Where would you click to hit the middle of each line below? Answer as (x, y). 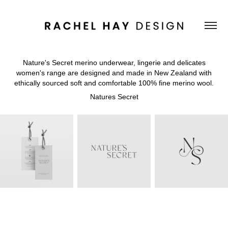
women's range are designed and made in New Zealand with (114, 73)
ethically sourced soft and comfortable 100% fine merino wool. (114, 83)
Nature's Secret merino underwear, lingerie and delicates (114, 63)
